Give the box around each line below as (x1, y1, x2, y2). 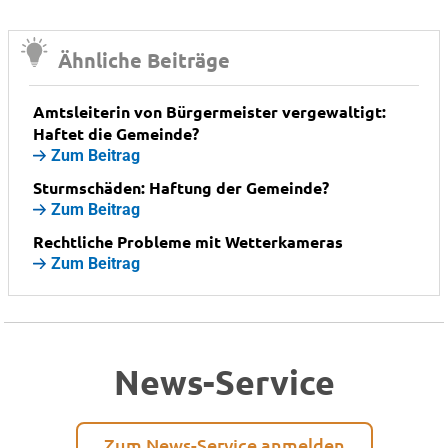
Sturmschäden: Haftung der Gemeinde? (32, 176, 329, 198)
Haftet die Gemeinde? (32, 122, 199, 144)
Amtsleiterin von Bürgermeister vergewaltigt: (32, 100, 386, 122)
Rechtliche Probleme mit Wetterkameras (32, 230, 343, 252)
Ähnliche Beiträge (58, 46, 231, 73)
